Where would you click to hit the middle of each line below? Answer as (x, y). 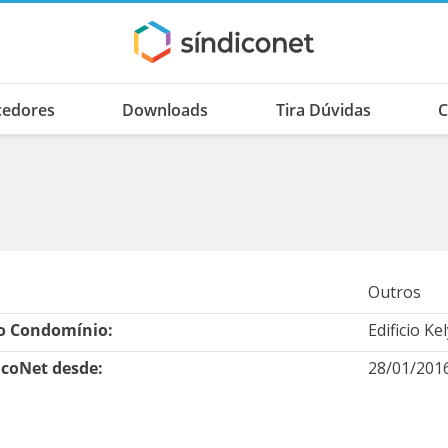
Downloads (165, 110)
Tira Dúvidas (323, 110)
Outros (394, 292)
